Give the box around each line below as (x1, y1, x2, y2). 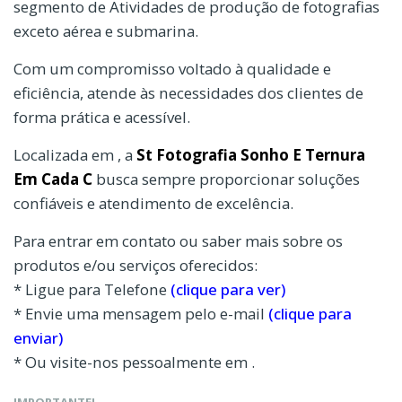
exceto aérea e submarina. (13, 20, 198, 41)
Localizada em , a (13, 144, 136, 165)
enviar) (13, 327, 63, 348)
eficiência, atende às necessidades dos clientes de (13, 82, 363, 103)
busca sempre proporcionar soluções (92, 168, 360, 189)
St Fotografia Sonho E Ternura (136, 144, 365, 165)
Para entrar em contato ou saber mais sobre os (13, 230, 343, 251)
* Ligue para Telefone (13, 278, 170, 300)
